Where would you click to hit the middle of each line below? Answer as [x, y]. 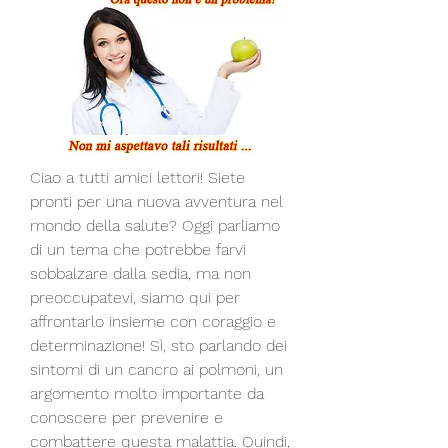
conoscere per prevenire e [126, 417]
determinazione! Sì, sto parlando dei [158, 345]
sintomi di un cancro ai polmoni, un [156, 369]
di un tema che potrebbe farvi [138, 249]
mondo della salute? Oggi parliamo [155, 225]
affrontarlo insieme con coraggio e [153, 321]
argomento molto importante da [147, 393]
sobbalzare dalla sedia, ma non [140, 273]
